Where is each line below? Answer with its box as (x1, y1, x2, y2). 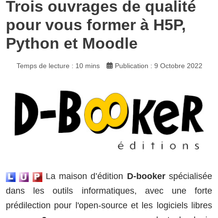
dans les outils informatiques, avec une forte (6, 186, 212, 196)
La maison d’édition (42, 171, 127, 182)
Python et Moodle (6, 35, 138, 53)
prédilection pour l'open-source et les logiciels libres (6, 200, 212, 211)
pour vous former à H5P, (6, 16, 186, 34)
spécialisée (165, 171, 213, 182)
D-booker (127, 171, 165, 182)
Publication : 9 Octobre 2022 (115, 61, 202, 70)
